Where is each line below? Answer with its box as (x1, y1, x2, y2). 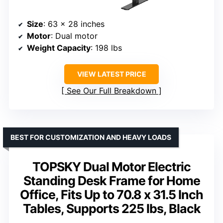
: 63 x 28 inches (43, 18, 105, 29)
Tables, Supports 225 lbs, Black (22, 201, 201, 216)
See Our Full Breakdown (67, 85, 156, 96)
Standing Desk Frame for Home (23, 173, 200, 188)
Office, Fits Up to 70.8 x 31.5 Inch (20, 187, 203, 202)
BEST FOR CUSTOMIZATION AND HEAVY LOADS (10, 132, 171, 141)
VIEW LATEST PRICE (77, 69, 146, 78)
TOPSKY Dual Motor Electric (32, 159, 191, 174)
